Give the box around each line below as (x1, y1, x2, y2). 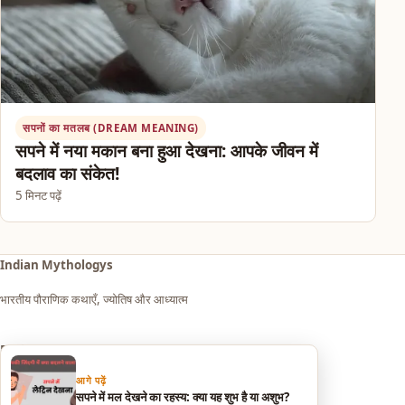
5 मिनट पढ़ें (15, 186, 61, 203)
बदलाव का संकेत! (15, 161, 119, 185)
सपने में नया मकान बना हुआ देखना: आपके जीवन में (15, 138, 318, 163)
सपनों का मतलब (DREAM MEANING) (23, 120, 199, 135)
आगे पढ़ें (76, 372, 107, 387)
